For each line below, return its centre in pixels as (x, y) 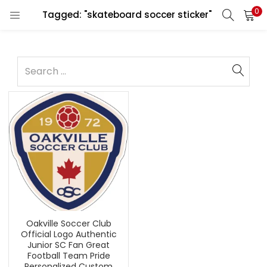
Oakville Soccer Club (69, 223)
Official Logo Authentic (69, 234)
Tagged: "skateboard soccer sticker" (127, 15)
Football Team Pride (69, 256)
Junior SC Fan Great (69, 245)
